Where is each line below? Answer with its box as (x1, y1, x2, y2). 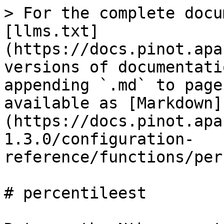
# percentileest (4, 184, 146, 202)
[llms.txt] (4, 22, 99, 40)
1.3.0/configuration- (4, 130, 194, 148)
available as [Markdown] (4, 94, 222, 112)
